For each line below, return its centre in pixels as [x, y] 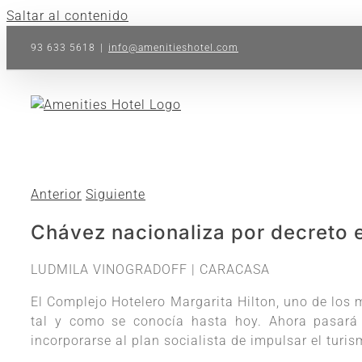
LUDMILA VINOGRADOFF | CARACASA [150, 270]
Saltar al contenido [67, 16]
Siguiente [116, 194]
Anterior [56, 194]
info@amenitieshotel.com [173, 48]
